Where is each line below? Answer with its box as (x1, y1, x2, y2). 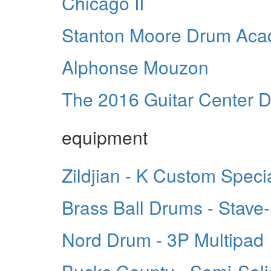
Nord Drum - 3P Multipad (62, 226, 264, 252)
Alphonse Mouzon (62, 53, 209, 80)
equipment (62, 123, 148, 150)
